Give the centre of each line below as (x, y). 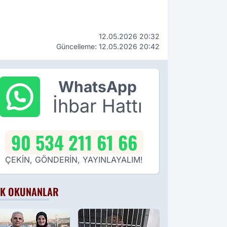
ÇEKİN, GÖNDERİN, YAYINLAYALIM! (74, 160)
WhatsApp (97, 87)
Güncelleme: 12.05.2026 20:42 (108, 47)
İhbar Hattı (97, 106)
